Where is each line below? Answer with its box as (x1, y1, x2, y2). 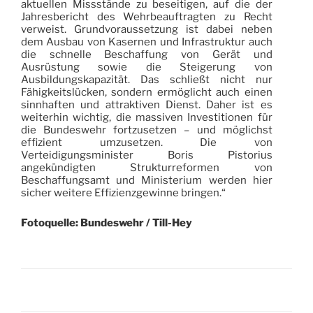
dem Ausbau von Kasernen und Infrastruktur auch (21, 35, 272, 48)
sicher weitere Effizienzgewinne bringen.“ (21, 186, 226, 199)
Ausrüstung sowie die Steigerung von (21, 60, 272, 73)
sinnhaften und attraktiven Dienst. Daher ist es (21, 98, 272, 111)
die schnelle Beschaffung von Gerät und (21, 48, 272, 61)
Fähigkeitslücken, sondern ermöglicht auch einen (21, 85, 272, 99)
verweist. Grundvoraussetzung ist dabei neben (21, 22, 272, 36)
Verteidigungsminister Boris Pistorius (21, 148, 272, 161)
